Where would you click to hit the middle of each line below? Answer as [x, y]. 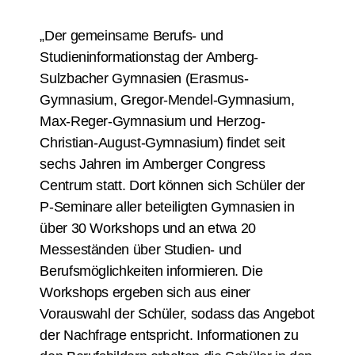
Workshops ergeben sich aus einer [145, 292]
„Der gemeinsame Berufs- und [132, 36]
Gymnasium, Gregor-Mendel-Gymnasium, [167, 100]
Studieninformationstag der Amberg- [149, 57]
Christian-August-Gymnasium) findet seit [162, 143]
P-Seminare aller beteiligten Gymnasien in [167, 207]
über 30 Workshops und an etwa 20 [148, 228]
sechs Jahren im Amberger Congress [153, 164]
